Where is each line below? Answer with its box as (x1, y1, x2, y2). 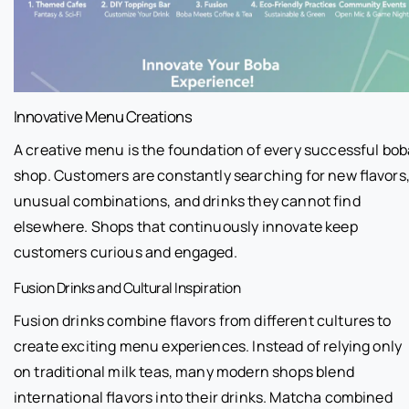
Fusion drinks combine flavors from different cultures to (14, 310, 392, 331)
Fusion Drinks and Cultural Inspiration (14, 278, 241, 299)
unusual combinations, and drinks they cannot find (14, 191, 361, 212)
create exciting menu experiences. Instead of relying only (14, 336, 403, 357)
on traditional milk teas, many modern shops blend (14, 362, 354, 383)
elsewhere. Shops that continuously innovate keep (14, 216, 358, 237)
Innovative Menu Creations (14, 106, 193, 128)
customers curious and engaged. (14, 242, 237, 263)
